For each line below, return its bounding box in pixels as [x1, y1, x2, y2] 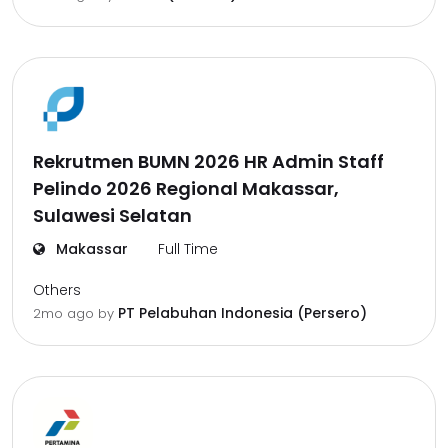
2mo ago [33, 304, 98, 323]
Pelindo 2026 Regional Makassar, [33, 176, 339, 201]
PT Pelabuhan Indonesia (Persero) [118, 303, 367, 323]
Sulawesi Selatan [33, 203, 192, 228]
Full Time [158, 239, 218, 259]
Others [33, 280, 81, 300]
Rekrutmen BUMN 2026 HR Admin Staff [33, 149, 384, 174]
